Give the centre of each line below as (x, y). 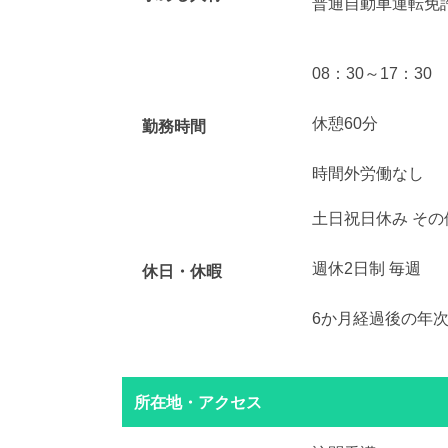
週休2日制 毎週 (366, 268)
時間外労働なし (368, 173)
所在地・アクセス (198, 402)
